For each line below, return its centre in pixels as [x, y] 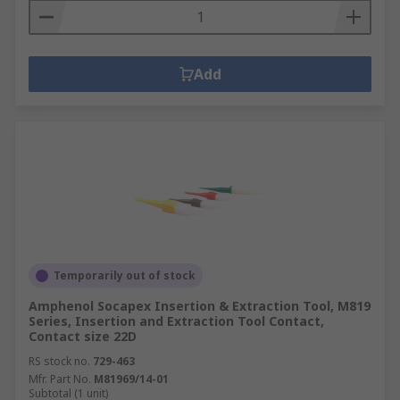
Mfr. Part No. [60, 379]
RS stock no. [59, 361]
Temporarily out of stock [125, 275]
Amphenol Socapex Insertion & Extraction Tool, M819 [200, 306]
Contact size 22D [83, 336]
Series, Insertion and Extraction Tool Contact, [176, 321]
